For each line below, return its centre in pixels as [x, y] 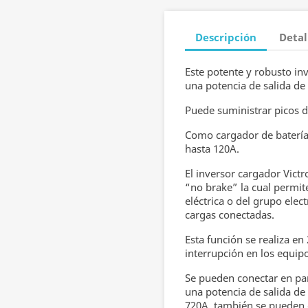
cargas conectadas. [230, 214]
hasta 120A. [212, 148]
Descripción [226, 37]
